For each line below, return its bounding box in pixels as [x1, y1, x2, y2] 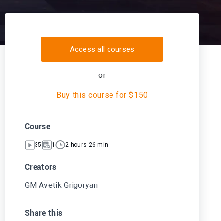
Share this [25, 208, 63, 218]
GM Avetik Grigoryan [25, 181, 98, 190]
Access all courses [70, 45, 135, 54]
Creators [25, 162, 57, 172]
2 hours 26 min [65, 141, 109, 148]
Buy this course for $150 [56, 90, 148, 100]
